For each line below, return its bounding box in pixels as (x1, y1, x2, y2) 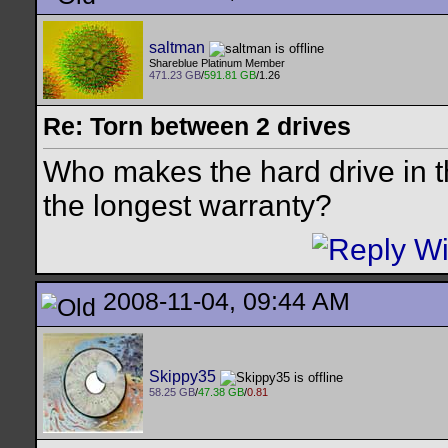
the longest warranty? (43, 189, 332, 223)
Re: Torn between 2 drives (43, 112, 351, 140)
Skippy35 (149, 368, 216, 385)
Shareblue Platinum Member (149, 57, 285, 70)
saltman (149, 39, 205, 56)
